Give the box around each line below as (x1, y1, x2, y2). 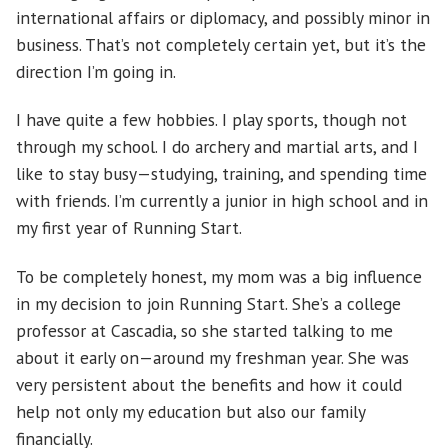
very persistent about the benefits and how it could (16, 372, 402, 396)
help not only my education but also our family (16, 399, 365, 423)
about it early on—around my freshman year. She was (16, 345, 409, 369)
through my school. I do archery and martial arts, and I (16, 135, 418, 159)
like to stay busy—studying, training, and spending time (16, 162, 427, 186)
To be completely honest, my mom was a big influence (16, 264, 422, 288)
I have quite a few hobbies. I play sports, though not (16, 108, 407, 132)
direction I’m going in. (16, 59, 176, 83)
